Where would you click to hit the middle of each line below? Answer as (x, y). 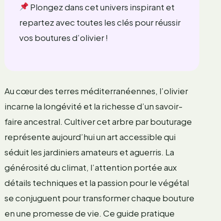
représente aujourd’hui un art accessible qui (90, 136)
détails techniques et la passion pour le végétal (96, 182)
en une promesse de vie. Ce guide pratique (89, 213)
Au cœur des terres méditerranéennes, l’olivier (96, 91)
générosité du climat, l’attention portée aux (90, 167)
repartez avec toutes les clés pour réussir (100, 22)
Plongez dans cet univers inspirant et (102, 7)
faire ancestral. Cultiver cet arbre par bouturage (98, 121)
